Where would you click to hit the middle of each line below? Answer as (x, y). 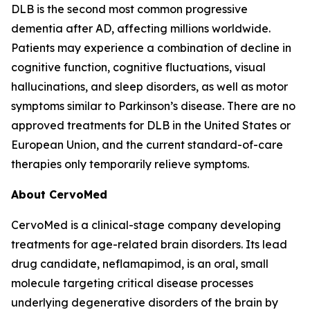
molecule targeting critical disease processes (132, 283)
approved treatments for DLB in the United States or (151, 125)
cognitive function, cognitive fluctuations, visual (138, 67)
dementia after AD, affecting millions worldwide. (141, 28)
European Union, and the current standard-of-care (147, 144)
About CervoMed (59, 194)
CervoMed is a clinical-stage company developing (146, 225)
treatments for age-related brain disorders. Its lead (149, 244)
